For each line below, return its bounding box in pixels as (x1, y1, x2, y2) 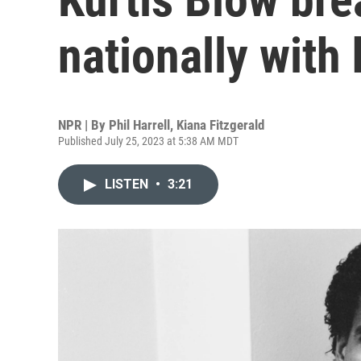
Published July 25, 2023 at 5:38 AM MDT (58, 135, 239, 147)
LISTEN (105, 176, 151, 192)
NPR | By (58, 117, 109, 133)
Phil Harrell (109, 117, 170, 133)
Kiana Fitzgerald (176, 117, 264, 133)
